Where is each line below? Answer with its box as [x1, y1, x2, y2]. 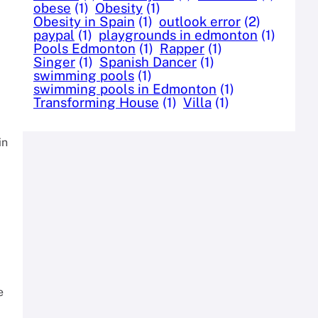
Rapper [160, 40, 204, 56]
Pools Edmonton [33, 40, 136, 56]
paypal [33, 26, 75, 43]
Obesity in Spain [33, 13, 135, 29]
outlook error [159, 13, 241, 29]
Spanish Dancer [99, 53, 197, 70]
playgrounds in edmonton [99, 26, 258, 43]
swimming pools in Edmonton [33, 80, 216, 97]
